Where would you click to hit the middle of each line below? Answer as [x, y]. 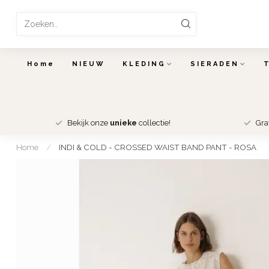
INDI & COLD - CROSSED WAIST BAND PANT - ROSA [158, 147]
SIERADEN [214, 64]
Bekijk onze [89, 123]
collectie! [154, 123]
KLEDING [144, 64]
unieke [123, 123]
